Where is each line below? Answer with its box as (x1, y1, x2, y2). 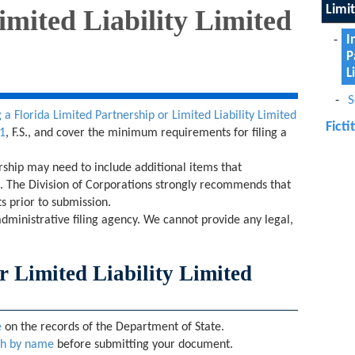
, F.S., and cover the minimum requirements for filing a (6, 127, 287, 139)
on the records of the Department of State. (2, 321, 224, 334)
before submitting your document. (54, 338, 233, 351)
